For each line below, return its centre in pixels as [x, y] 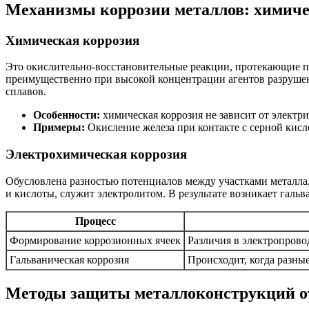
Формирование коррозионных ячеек [95, 240]
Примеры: [59, 128]
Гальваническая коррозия [69, 259]
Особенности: [67, 115]
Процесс [95, 221]
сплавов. [26, 92]
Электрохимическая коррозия [96, 154]
